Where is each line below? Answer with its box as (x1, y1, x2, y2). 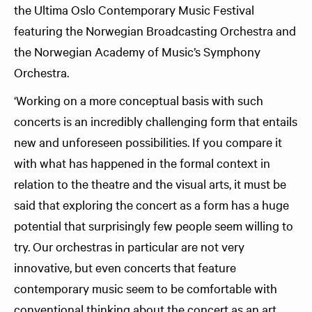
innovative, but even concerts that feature (14, 259, 236, 275)
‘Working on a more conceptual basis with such (14, 92, 263, 108)
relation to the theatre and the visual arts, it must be (14, 175, 286, 192)
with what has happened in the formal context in (14, 155, 270, 171)
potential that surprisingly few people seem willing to (14, 217, 293, 233)
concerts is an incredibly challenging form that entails (14, 113, 297, 129)
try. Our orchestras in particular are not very (14, 238, 244, 254)
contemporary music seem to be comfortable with (14, 280, 277, 296)
